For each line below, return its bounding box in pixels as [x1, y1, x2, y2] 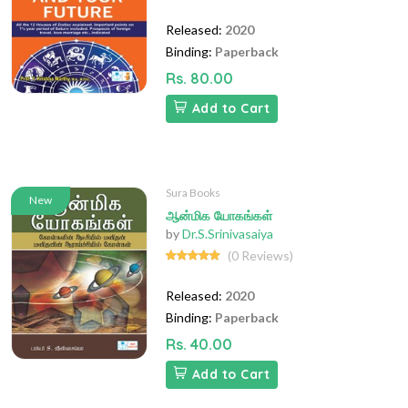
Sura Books [166, 186, 220, 200]
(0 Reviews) [228, 248, 293, 264]
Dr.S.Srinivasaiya [182, 226, 273, 242]
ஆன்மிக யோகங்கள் [166, 208, 272, 225]
